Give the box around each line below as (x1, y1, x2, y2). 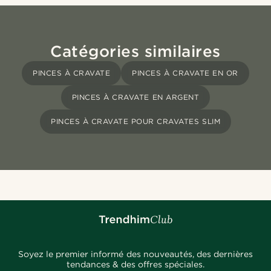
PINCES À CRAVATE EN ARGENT (71, 93, 200, 102)
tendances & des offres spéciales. (66, 260, 205, 270)
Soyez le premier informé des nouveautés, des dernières (18, 249, 253, 260)
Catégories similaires (50, 42, 221, 61)
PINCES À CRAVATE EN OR (132, 68, 238, 78)
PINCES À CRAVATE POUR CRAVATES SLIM (51, 117, 220, 126)
